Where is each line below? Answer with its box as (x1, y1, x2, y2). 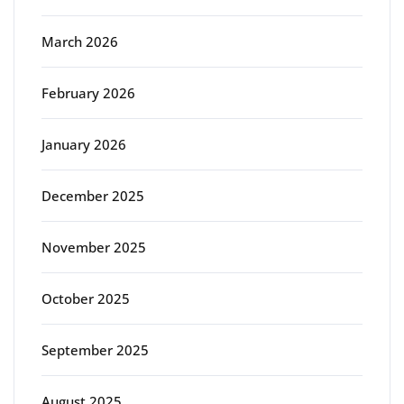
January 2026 (41, 135, 126, 153)
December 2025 (41, 187, 144, 205)
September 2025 (41, 341, 149, 359)
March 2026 (41, 32, 118, 50)
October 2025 (41, 289, 130, 308)
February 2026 (41, 84, 135, 102)
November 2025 (41, 238, 146, 256)
